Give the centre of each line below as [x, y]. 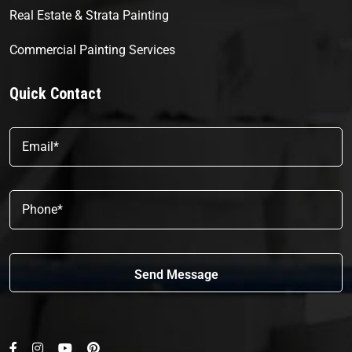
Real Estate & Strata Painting [89, 15]
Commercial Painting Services [92, 49]
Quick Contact [55, 93]
